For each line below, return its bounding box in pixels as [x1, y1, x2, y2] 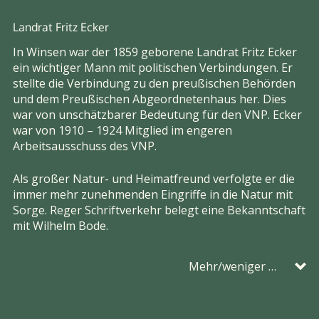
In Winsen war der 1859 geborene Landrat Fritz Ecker [13, 44, 297, 61]
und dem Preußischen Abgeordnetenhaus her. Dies [13, 91, 286, 108]
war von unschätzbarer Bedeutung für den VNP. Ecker [13, 107, 302, 123]
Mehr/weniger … [188, 258, 276, 275]
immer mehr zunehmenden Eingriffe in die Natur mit [13, 187, 293, 203]
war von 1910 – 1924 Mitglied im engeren [13, 122, 232, 139]
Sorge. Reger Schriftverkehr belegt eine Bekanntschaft [13, 202, 305, 219]
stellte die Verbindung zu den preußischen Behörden [13, 75, 296, 92]
